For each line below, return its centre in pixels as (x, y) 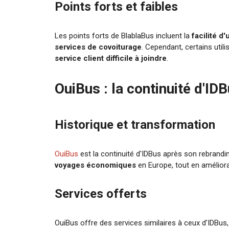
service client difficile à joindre (111, 59)
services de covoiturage (98, 47)
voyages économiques (96, 165)
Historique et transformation (135, 124)
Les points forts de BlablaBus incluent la (123, 36)
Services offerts (101, 193)
